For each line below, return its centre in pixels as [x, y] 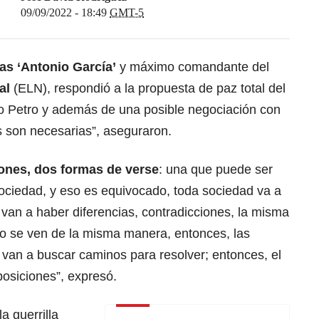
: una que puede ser [216, 169]
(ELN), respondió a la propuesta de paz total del [148, 88]
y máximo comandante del [193, 67]
